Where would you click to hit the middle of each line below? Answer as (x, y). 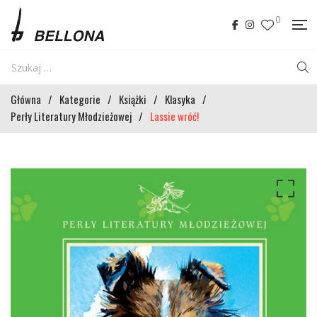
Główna (26, 99)
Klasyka (180, 99)
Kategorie (80, 99)
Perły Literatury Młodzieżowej (71, 116)
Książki (133, 99)
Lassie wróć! (174, 116)
